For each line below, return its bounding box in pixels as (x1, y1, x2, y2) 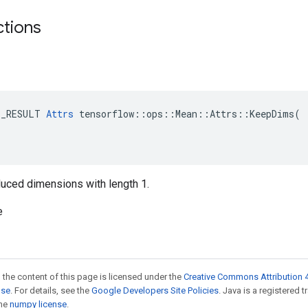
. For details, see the (10, 285, 91, 296)
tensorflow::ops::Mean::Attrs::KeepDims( (74, 107, 300, 120)
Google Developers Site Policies (91, 285, 219, 296)
